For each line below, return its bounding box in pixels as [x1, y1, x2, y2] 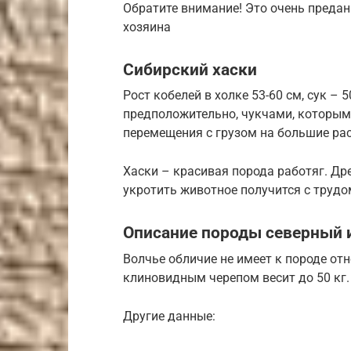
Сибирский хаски [123, 60, 257, 79]
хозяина [123, 19, 171, 34]
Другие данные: [123, 308, 215, 324]
